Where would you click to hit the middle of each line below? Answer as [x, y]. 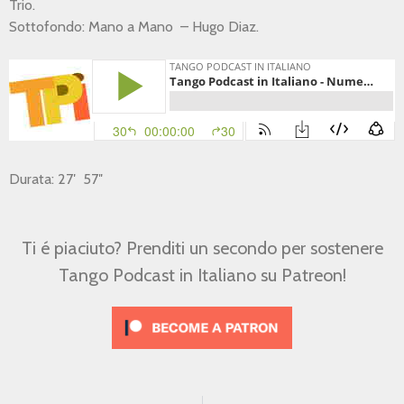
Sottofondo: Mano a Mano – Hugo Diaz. [134, 27]
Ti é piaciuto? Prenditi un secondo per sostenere [202, 248]
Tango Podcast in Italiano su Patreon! [202, 275]
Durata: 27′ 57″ [56, 179]
